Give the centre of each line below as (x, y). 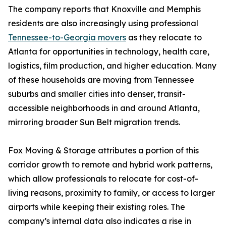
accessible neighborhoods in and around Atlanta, (104, 108)
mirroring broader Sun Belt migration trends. (94, 122)
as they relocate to (164, 38)
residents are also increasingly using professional (103, 23)
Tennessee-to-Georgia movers (67, 38)
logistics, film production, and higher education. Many (112, 66)
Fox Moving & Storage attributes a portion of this (103, 151)
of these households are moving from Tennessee (101, 80)
